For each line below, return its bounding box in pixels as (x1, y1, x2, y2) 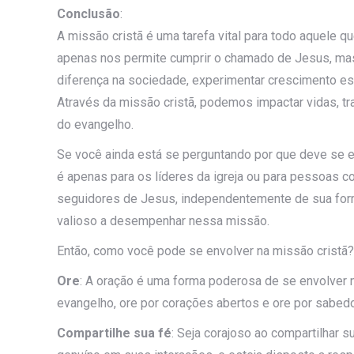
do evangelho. (57, 116, 134, 132)
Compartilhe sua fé (57, 325, 171, 341)
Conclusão (57, 6, 120, 21)
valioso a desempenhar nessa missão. (57, 213, 269, 228)
